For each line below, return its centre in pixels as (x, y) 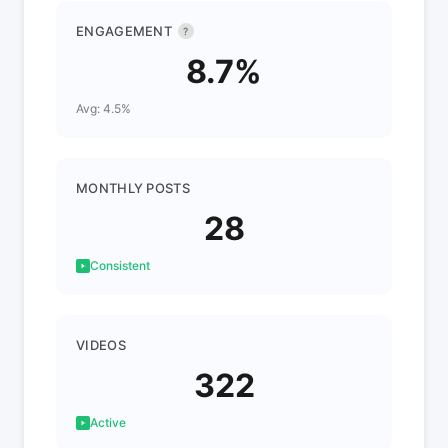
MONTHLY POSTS (133, 188)
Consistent (120, 265)
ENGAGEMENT (124, 31)
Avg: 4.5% (103, 108)
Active (108, 422)
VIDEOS (101, 345)
